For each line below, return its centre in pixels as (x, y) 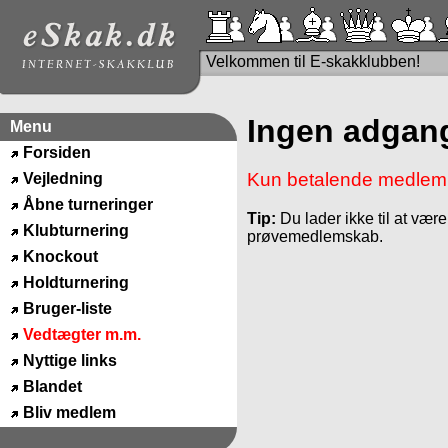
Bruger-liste (67, 308)
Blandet (52, 386)
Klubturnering (75, 230)
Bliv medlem (69, 412)
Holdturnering (75, 282)
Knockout (60, 256)
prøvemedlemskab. (315, 237)
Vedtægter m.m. (81, 334)
